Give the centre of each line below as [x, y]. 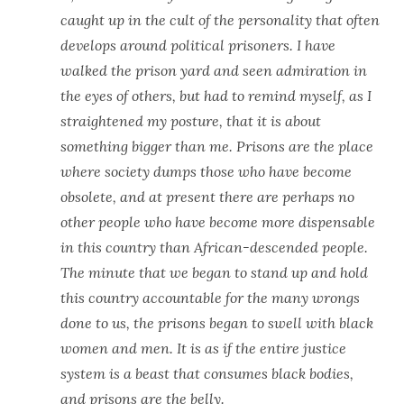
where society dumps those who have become [206, 171]
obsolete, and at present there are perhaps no [207, 197]
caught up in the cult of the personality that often [220, 20]
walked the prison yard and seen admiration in [213, 70]
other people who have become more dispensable [217, 222]
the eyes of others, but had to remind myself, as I [216, 96]
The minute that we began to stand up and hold [214, 272]
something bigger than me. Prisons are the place [216, 146]
